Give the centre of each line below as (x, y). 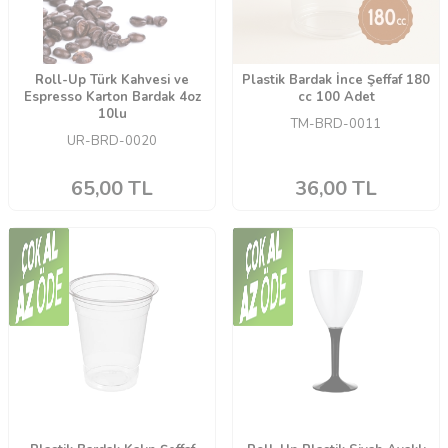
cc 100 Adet (336, 97)
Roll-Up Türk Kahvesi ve (112, 80)
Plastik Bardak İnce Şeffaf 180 (336, 80)
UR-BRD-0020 (112, 141)
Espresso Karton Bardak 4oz (112, 97)
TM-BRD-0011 (336, 124)
